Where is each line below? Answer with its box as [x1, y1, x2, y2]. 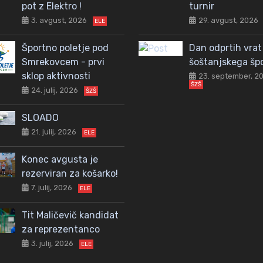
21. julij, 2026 [31, 127, 76, 136]
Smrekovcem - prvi [22, 56, 104, 68]
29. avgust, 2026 [198, 15, 258, 25]
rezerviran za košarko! [22, 167, 118, 179]
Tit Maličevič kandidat [22, 209, 119, 221]
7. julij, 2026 [31, 183, 72, 192]
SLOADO [22, 112, 59, 123]
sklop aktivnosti [22, 70, 90, 82]
